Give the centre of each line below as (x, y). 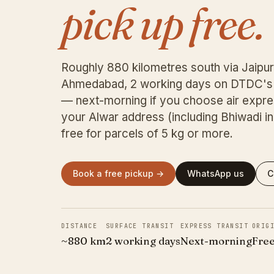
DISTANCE (80, 226)
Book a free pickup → (118, 174)
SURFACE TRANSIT (140, 226)
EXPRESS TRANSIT (214, 226)
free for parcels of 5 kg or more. (147, 134)
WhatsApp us (216, 174)
